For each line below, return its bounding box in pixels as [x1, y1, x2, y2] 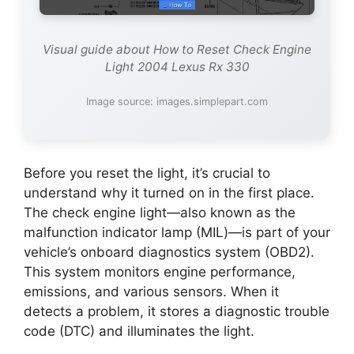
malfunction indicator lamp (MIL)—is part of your [24, 224, 330, 240]
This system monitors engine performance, [24, 263, 296, 280]
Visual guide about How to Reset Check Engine [43, 41, 311, 57]
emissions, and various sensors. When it [24, 283, 279, 299]
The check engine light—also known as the [24, 204, 296, 220]
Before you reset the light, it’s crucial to [24, 164, 270, 181]
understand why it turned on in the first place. [24, 184, 314, 201]
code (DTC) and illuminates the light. [24, 322, 254, 339]
